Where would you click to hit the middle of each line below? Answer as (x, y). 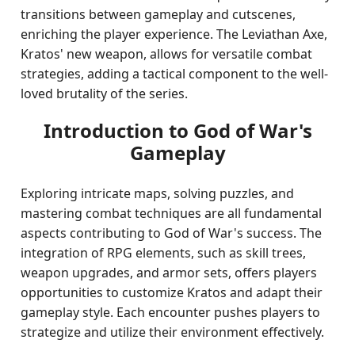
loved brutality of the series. (105, 94)
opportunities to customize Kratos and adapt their (172, 292)
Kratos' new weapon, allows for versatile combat (167, 54)
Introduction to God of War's (177, 130)
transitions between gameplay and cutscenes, (158, 14)
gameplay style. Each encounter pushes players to (171, 312)
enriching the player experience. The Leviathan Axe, (174, 34)
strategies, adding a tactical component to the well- (175, 74)
